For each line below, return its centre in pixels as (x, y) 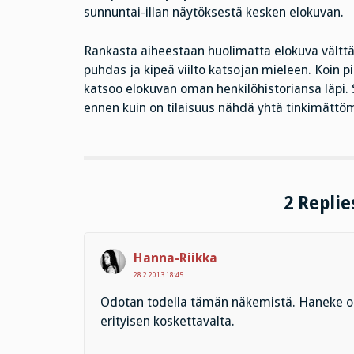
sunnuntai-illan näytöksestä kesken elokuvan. (213, 12)
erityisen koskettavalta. (167, 322)
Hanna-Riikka (175, 258)
